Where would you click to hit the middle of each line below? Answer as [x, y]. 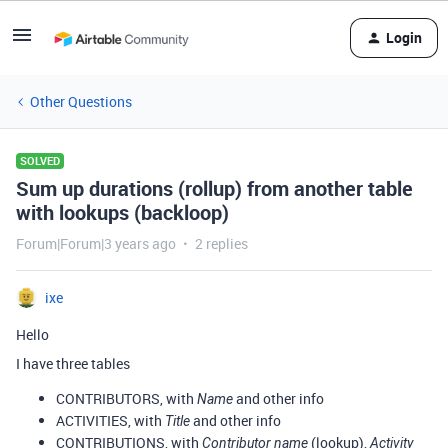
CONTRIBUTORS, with [126, 398]
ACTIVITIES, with [110, 420]
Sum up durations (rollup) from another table [214, 188]
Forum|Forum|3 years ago [96, 243]
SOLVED [40, 160]
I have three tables [73, 363]
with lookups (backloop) [122, 212]
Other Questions [81, 101]
